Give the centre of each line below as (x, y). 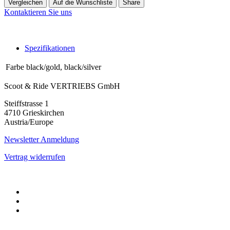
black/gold (43, 67)
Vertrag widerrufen (35, 157)
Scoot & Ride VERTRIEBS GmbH (62, 86)
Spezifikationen (50, 48)
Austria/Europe (29, 122)
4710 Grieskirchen (34, 112)
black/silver (83, 67)
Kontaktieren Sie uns (38, 12)
